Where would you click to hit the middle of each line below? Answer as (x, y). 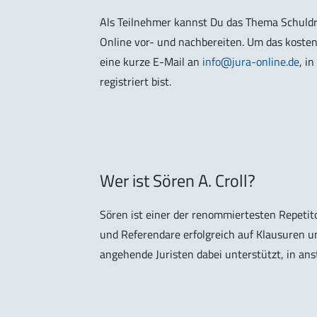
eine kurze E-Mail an (151, 62)
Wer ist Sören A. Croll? (178, 181)
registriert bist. (136, 82)
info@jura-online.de (251, 62)
